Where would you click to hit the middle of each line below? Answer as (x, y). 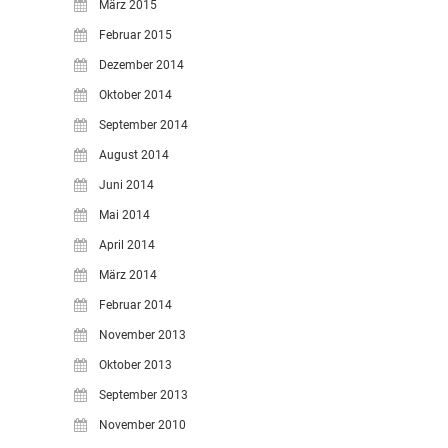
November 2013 (142, 335)
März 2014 (128, 275)
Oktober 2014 (135, 95)
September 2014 (143, 125)
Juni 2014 (126, 185)
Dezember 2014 (141, 65)
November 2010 (142, 425)
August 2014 (134, 155)
